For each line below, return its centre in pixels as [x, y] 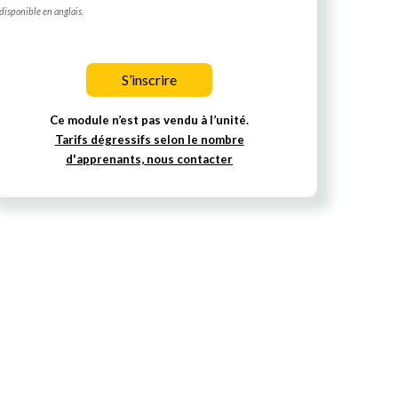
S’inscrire [149, 80]
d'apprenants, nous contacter [149, 159]
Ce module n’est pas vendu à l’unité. [149, 120]
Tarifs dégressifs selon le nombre [149, 139]
